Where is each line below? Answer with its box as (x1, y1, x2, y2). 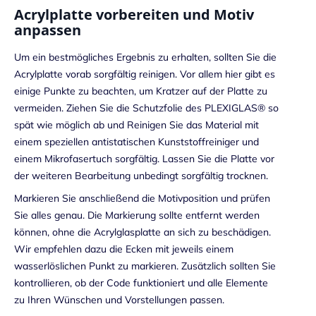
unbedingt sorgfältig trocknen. (130, 169, 268, 183)
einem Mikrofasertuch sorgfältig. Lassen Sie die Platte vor (14, 152, 274, 166)
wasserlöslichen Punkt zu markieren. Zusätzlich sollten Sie (14, 259, 276, 272)
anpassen (14, 20, 81, 40)
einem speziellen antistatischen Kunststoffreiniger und (14, 135, 259, 149)
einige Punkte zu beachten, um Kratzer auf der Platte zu (14, 85, 267, 98)
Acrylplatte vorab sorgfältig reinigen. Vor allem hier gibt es (14, 68, 275, 81)
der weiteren (14, 169, 75, 183)
